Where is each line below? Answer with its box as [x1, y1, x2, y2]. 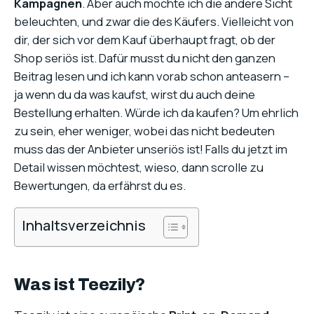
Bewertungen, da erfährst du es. [14, 177, 186, 193]
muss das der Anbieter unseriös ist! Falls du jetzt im [14, 141, 287, 157]
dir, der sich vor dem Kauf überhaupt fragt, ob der [14, 32, 275, 48]
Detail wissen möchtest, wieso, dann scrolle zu [14, 159, 264, 175]
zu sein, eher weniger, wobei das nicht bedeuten [14, 123, 275, 139]
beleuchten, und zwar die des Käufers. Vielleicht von [14, 13, 294, 29]
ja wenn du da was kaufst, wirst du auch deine [14, 86, 255, 102]
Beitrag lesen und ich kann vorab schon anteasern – [14, 68, 289, 84]
